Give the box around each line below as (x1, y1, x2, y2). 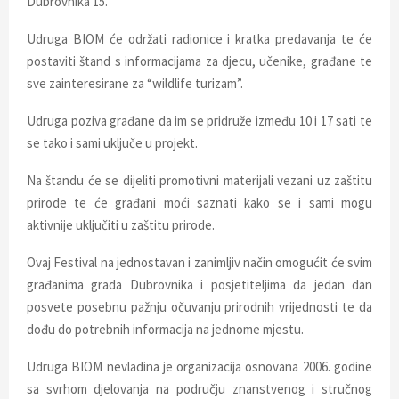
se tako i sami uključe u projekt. (27, 134, 198, 151)
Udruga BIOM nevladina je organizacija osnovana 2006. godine (27, 357, 372, 375)
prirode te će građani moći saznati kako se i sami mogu (27, 193, 372, 211)
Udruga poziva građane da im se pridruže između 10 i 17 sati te (27, 111, 372, 129)
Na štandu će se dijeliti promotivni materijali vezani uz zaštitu (27, 171, 372, 189)
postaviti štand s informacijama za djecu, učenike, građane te (27, 52, 372, 69)
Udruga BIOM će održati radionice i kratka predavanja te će (27, 29, 372, 47)
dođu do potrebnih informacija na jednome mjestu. (27, 320, 304, 338)
